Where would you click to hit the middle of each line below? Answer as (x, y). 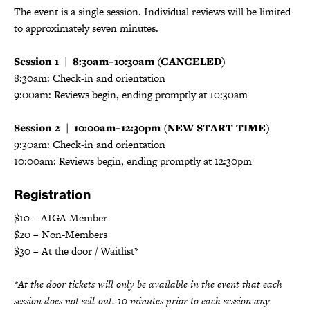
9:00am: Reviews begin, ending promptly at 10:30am (131, 94)
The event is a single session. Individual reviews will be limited (152, 11)
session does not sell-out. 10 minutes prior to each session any (142, 300)
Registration (52, 194)
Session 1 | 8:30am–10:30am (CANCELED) (120, 61)
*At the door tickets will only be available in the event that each (148, 284)
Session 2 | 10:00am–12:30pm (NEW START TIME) (142, 127)
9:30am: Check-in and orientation (90, 144)
